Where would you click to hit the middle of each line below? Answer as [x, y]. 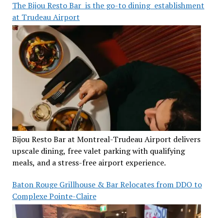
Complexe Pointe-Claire [54, 196]
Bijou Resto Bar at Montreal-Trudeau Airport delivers [106, 139]
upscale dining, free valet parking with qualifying [98, 151]
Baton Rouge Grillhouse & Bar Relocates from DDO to [107, 184]
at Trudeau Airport [46, 17]
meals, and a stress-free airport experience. [89, 162]
